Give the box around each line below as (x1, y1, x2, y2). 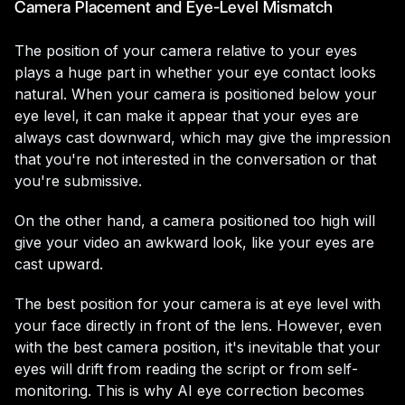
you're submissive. (14, 172, 142, 190)
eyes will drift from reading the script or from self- (14, 360, 358, 378)
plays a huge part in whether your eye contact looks (14, 63, 376, 81)
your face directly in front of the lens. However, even (14, 316, 381, 334)
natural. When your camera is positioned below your (14, 85, 377, 103)
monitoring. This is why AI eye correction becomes (14, 381, 364, 400)
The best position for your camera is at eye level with (14, 295, 381, 313)
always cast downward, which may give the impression (14, 128, 391, 146)
